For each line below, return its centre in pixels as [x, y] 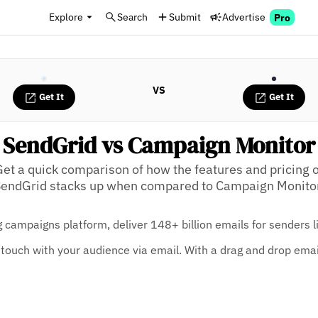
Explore [66, 17]
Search [132, 17]
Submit [185, 17]
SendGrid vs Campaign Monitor [159, 145]
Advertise [244, 17]
